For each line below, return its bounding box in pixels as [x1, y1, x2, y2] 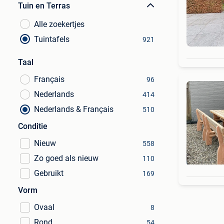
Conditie [18, 121, 47, 131]
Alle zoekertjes [34, 19, 84, 29]
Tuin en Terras [18, 1, 70, 10]
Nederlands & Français [34, 104, 113, 114]
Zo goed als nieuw [34, 153, 98, 163]
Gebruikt [34, 168, 63, 178]
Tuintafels [34, 34, 69, 44]
